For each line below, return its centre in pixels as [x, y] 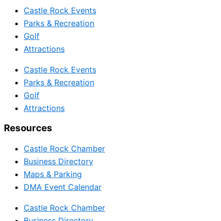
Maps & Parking [53, 174]
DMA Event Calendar [63, 187]
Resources [28, 128]
